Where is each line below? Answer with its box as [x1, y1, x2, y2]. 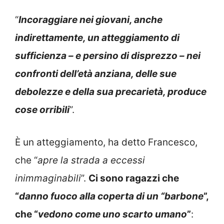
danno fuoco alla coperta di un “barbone [19, 190, 203, 202]
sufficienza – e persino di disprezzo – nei [15, 50, 200, 62]
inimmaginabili [15, 172, 81, 184]
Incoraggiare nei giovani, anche [18, 14, 162, 26]
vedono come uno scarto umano [38, 208, 187, 220]
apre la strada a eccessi [37, 154, 145, 166]
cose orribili [15, 104, 69, 116]
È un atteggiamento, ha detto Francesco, [15, 136, 197, 148]
